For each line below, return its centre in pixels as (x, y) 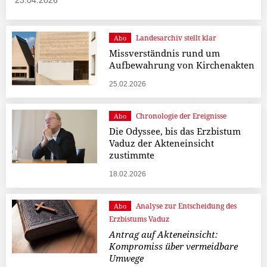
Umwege (126, 258)
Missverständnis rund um (164, 53)
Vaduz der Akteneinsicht (161, 143)
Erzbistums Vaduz (139, 219)
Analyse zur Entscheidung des (186, 206)
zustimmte (131, 155)
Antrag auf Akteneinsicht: (163, 235)
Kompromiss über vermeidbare (173, 246)
